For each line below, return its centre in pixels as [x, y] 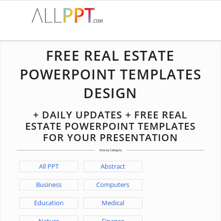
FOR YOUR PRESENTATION [110, 137]
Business [49, 184]
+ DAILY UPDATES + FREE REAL [110, 115]
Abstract [113, 166]
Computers [113, 184]
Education [49, 203]
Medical [113, 203]
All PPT [49, 166]
